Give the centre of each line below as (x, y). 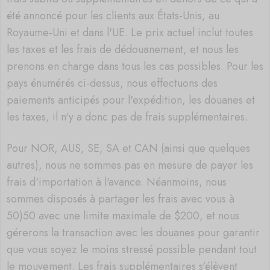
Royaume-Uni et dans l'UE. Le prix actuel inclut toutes (130, 32)
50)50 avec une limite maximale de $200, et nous (123, 216)
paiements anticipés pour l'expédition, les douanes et (131, 100)
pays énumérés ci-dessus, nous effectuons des (112, 83)
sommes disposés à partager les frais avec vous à (121, 199)
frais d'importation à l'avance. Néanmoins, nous (117, 182)
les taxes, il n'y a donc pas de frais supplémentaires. (129, 117)
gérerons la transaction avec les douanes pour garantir (133, 233)
